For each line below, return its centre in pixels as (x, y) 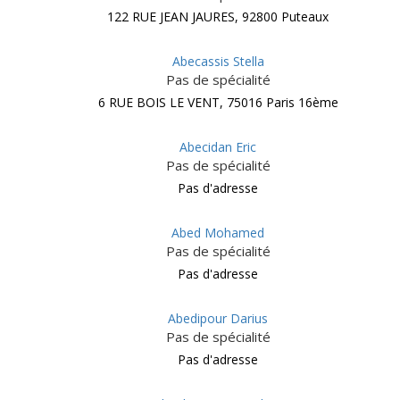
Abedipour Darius (218, 318)
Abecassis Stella (218, 61)
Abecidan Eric (218, 147)
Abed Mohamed (218, 233)
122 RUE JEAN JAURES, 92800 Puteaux (218, 17)
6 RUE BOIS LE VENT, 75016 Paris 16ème (218, 102)
